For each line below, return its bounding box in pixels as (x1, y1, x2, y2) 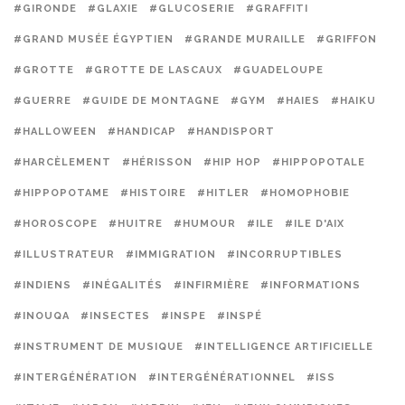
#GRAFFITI (246, 3, 308, 14)
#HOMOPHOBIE (260, 187, 350, 199)
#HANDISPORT (187, 126, 275, 137)
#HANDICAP (108, 126, 176, 137)
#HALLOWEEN (14, 126, 97, 137)
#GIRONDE (14, 3, 77, 14)
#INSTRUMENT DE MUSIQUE (14, 341, 184, 353)
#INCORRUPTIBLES (227, 249, 343, 260)
